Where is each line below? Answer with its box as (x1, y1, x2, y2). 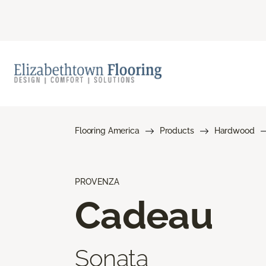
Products (159, 125, 194, 135)
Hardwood (214, 125, 255, 135)
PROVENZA (75, 176, 119, 186)
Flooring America (75, 125, 140, 135)
